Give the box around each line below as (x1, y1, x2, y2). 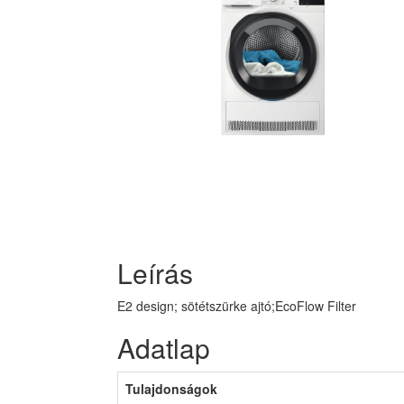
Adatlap (117, 328, 210, 367)
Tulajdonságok (125, 380, 217, 398)
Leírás (117, 253, 193, 292)
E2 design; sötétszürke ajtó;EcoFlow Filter (117, 297, 356, 315)
